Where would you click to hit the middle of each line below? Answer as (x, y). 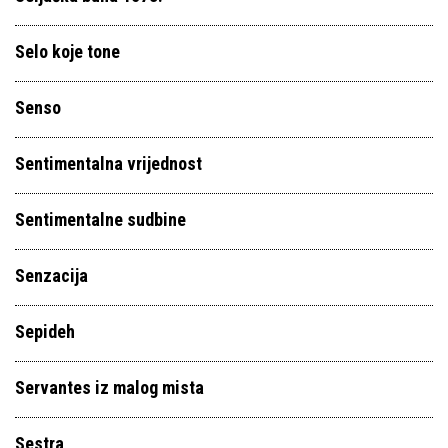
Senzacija (51, 275)
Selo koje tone (67, 51)
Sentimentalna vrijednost (108, 163)
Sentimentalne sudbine (100, 219)
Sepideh (45, 331)
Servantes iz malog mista (109, 387)
